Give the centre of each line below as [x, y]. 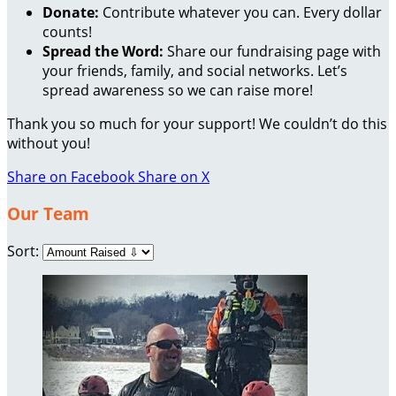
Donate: [71, 12]
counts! [67, 31]
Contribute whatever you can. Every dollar [240, 12]
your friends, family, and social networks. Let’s [195, 70]
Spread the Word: [103, 51]
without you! [49, 143]
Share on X [174, 176]
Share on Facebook [71, 176]
